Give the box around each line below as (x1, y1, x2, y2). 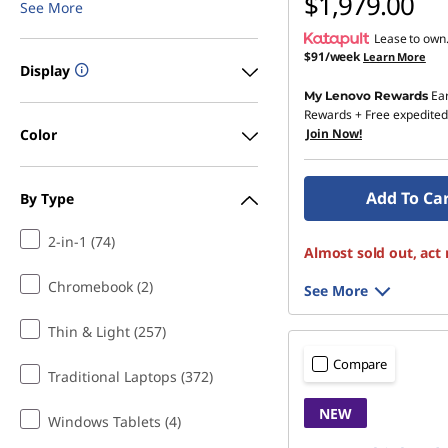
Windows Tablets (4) (48, 412, 181, 431)
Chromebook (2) (48, 277, 153, 296)
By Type (20, 188, 74, 208)
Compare (333, 355, 388, 373)
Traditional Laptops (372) (48, 367, 213, 386)
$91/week (304, 48, 361, 65)
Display (20, 60, 70, 80)
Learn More (363, 49, 426, 64)
